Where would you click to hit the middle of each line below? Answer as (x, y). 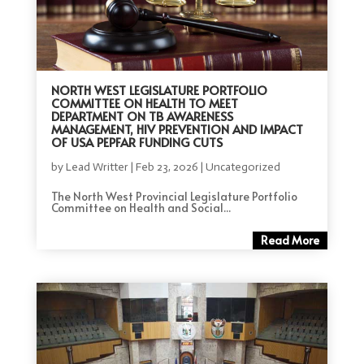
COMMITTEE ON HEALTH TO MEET (144, 102)
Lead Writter (97, 167)
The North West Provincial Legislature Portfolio (174, 196)
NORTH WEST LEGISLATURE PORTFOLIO (159, 89)
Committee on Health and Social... (141, 207)
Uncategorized (243, 167)
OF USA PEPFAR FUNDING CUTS (136, 141)
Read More (290, 240)
